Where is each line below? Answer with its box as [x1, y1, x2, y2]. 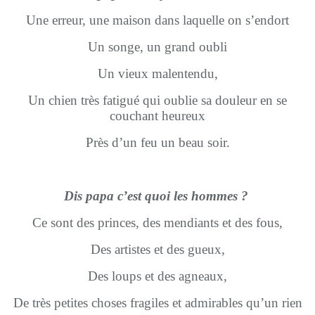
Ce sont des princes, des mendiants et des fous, [32, 215, 283, 230]
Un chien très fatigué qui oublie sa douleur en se [28, 93, 287, 108]
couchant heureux [110, 108, 205, 123]
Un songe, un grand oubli [88, 39, 227, 54]
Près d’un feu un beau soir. [85, 135, 230, 150]
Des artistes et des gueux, [90, 242, 225, 257]
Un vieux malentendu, [97, 66, 218, 81]
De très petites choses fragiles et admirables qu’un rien [13, 295, 302, 310]
